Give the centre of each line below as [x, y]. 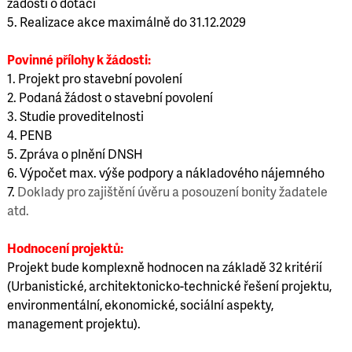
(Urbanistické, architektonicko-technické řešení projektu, [169, 285]
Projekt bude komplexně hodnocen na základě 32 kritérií [164, 266]
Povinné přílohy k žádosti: [79, 59]
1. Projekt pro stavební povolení [94, 78]
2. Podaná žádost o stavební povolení [110, 97]
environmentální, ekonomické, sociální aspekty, [140, 304]
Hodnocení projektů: [65, 247]
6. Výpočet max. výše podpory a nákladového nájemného [165, 172]
